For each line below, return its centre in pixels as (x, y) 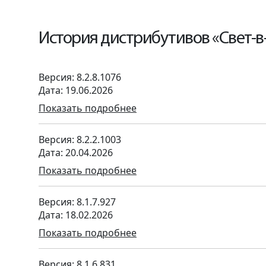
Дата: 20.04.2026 (76, 153)
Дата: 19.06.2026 (76, 90)
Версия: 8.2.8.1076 (80, 77)
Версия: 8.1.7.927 (77, 202)
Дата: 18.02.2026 (76, 215)
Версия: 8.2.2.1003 (80, 140)
